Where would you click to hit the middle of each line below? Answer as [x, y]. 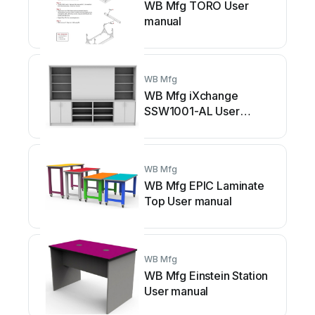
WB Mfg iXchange [191, 96]
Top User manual [188, 201]
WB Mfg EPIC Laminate [204, 186]
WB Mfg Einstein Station [206, 276]
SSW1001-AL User [192, 111]
